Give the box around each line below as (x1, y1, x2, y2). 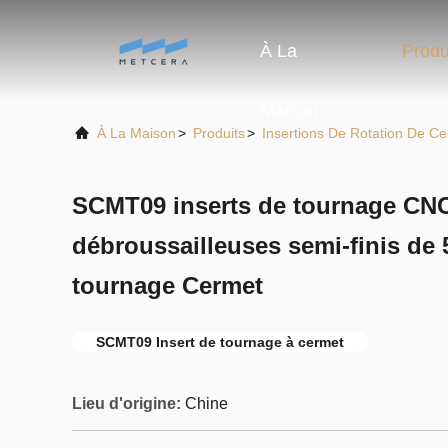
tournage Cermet (72, 272, 263, 299)
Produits (193, 125, 245, 141)
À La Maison (97, 125, 176, 141)
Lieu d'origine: (72, 395, 181, 412)
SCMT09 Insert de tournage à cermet (96, 334, 344, 350)
